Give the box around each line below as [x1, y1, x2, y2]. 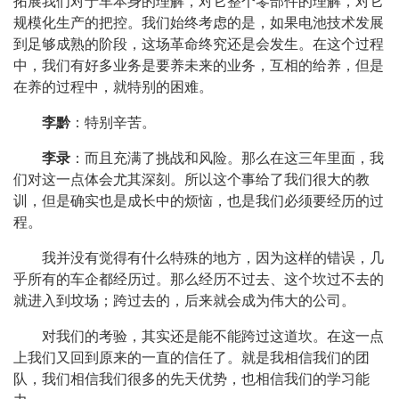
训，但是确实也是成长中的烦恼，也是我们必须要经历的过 [13, 193, 384, 208]
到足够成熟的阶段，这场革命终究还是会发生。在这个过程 [13, 37, 384, 52]
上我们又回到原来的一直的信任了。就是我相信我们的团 [13, 350, 370, 365]
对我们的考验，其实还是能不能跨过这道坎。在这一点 [42, 329, 384, 344]
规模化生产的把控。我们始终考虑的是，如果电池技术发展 [13, 15, 384, 30]
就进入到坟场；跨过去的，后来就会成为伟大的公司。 [13, 293, 355, 308]
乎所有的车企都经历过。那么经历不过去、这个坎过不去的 [13, 272, 384, 287]
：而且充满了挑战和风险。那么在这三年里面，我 [70, 151, 384, 166]
